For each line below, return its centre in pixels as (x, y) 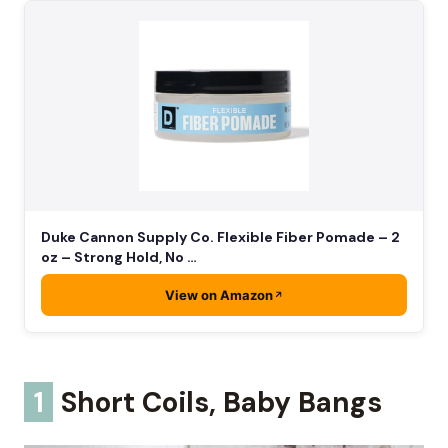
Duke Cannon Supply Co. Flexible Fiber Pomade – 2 (220, 236)
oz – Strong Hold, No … (119, 256)
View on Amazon (218, 294)
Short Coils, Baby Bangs (218, 402)
